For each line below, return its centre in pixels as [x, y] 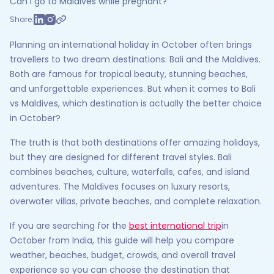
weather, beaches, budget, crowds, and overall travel [123, 255]
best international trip [175, 226]
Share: [22, 19]
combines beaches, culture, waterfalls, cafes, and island [130, 172]
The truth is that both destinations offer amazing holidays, [135, 143]
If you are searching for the [69, 226]
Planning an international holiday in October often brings [131, 45]
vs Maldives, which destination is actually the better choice [136, 103]
